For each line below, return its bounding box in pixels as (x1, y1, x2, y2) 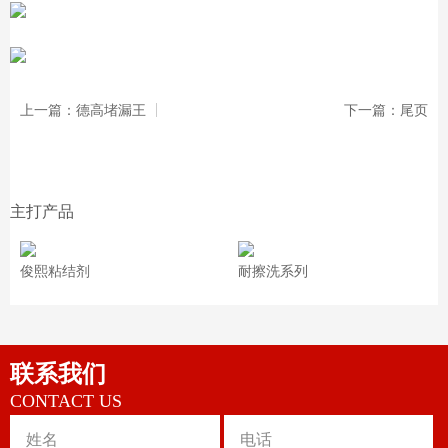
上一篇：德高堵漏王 (20, 101, 146, 119)
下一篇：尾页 (344, 101, 428, 119)
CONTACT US (10, 391, 122, 412)
